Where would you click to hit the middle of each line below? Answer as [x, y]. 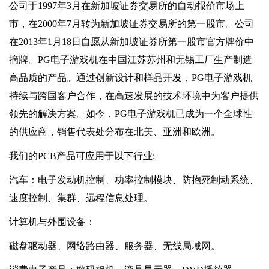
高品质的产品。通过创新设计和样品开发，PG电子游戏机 [131, 78]
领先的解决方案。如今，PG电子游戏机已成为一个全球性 [131, 114]
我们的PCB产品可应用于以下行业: [82, 156]
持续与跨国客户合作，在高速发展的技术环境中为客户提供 [134, 96]
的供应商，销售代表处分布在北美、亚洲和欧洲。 [115, 132]
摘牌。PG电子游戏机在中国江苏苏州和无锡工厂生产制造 [131, 60]
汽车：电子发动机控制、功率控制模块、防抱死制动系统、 [134, 180]
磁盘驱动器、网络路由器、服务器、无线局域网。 [115, 246]
